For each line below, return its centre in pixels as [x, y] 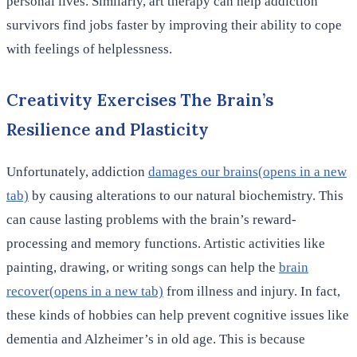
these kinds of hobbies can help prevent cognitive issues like [178, 316]
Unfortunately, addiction [77, 172]
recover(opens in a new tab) [85, 292]
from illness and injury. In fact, [252, 292]
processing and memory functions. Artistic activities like [166, 244]
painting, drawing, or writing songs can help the [143, 268]
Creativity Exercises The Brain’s [140, 100]
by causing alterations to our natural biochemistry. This [186, 196]
